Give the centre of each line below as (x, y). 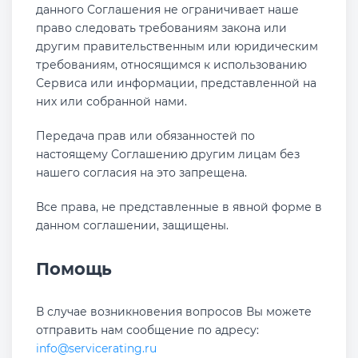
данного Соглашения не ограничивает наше (167, 10)
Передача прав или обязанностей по (145, 136)
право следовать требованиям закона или (161, 28)
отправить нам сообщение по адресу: (147, 330)
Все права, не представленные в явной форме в (179, 207)
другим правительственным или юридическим (177, 46)
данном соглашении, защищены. (132, 225)
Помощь (74, 269)
